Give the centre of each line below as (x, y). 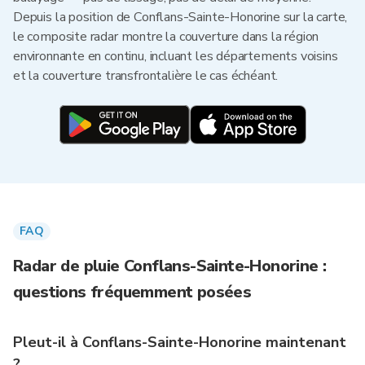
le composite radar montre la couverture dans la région (166, 37)
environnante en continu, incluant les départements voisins (176, 56)
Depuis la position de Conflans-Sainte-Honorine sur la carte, (180, 17)
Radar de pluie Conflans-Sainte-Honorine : (170, 266)
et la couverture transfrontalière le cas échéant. (146, 76)
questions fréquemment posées (132, 292)
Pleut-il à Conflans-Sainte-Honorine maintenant (180, 342)
